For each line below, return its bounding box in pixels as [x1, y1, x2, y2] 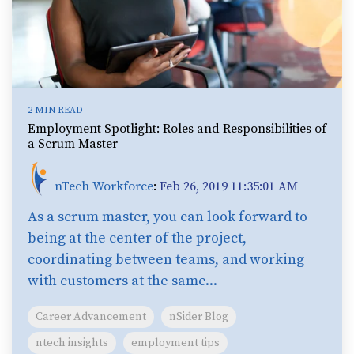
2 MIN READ [28, 104, 83, 116]
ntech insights [36, 335, 108, 350]
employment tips [131, 335, 220, 350]
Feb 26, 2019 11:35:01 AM [160, 178, 298, 194]
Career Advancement [36, 309, 146, 324]
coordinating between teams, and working [28, 250, 304, 269]
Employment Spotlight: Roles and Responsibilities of [28, 120, 326, 137]
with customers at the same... [28, 271, 217, 290]
